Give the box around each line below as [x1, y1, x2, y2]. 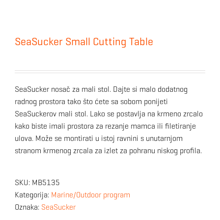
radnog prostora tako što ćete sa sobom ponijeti [15, 96, 168, 106]
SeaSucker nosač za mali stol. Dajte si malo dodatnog [15, 84, 188, 94]
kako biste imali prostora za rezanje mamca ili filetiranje [15, 121, 196, 131]
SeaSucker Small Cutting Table [15, 34, 153, 48]
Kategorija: [15, 190, 51, 199]
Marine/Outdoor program [51, 190, 130, 199]
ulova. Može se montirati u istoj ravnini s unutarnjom [15, 133, 183, 143]
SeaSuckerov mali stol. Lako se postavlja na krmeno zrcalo [15, 109, 203, 118]
